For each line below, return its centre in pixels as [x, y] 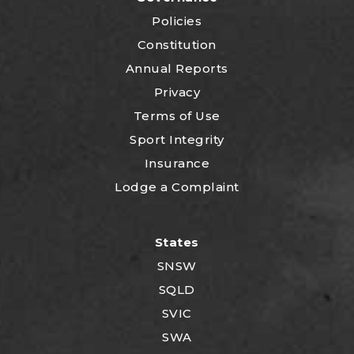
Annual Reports [177, 68]
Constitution [177, 44]
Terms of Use [177, 115]
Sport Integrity [177, 139]
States [177, 242]
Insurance [177, 163]
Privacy [177, 92]
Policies [177, 21]
